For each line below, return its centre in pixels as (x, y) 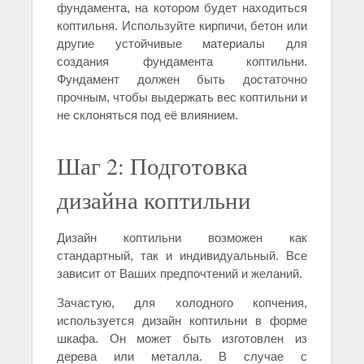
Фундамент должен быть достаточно (182, 79)
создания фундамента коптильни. (182, 61)
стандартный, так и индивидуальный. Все (182, 255)
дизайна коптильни (154, 199)
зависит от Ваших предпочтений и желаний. (180, 273)
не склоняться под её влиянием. (147, 115)
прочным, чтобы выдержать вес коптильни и (182, 97)
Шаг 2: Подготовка (152, 165)
